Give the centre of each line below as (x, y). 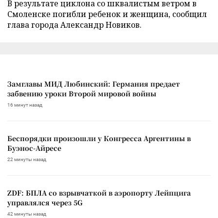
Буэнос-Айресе (34, 148)
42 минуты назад (27, 214)
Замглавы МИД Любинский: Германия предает (94, 83)
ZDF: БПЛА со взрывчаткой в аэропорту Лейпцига (99, 192)
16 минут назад (25, 105)
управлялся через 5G (45, 202)
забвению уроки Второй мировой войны (82, 93)
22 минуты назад (27, 159)
